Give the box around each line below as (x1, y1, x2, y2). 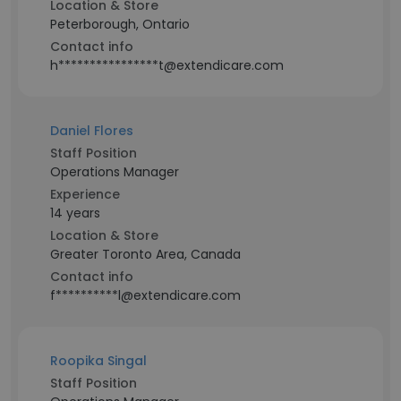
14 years (50, 204, 100, 222)
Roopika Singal (50, 352, 147, 370)
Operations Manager (50, 163, 179, 181)
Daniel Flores (50, 122, 133, 140)
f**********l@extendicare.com (50, 286, 241, 304)
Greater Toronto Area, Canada (50, 245, 241, 263)
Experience (50, 185, 120, 203)
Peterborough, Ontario (50, 15, 190, 33)
